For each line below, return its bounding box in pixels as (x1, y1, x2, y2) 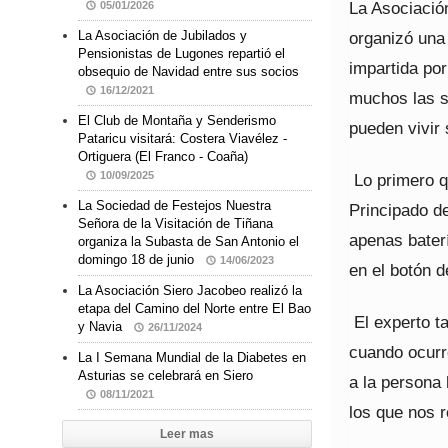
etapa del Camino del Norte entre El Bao (78, 301, 311, 317)
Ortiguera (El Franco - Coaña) (78, 149, 248, 165)
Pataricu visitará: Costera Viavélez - (78, 131, 287, 147)
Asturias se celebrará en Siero (78, 368, 253, 384)
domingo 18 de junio (78, 252, 198, 268)
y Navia (78, 319, 126, 335)
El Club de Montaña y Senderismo (78, 113, 276, 129)
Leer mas (160, 427, 214, 442)
